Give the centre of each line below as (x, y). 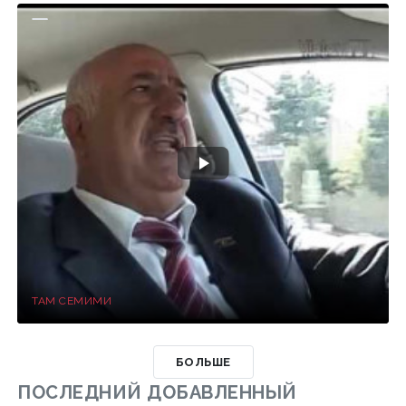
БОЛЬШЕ (203, 362)
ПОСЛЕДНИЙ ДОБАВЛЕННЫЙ (157, 392)
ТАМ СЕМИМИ (72, 300)
